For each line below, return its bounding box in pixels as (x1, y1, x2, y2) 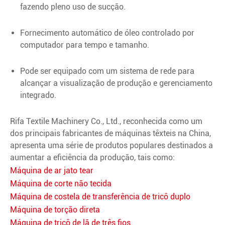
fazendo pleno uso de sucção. (20, 2, 126, 12)
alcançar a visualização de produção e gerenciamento (20, 78, 212, 88)
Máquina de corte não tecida (10, 178, 111, 188)
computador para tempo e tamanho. (20, 40, 149, 50)
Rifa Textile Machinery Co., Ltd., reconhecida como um (10, 116, 202, 126)
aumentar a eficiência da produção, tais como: (10, 152, 175, 162)
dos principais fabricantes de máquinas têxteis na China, (10, 128, 211, 138)
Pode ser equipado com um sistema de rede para (20, 66, 194, 76)
